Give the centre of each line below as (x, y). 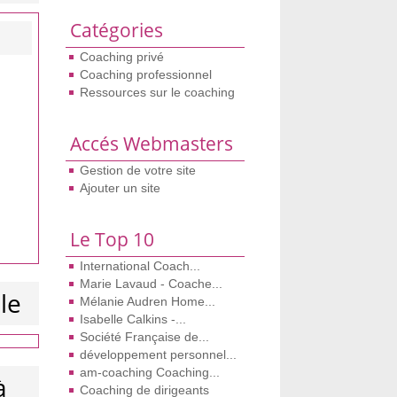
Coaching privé (121, 57)
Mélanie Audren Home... (147, 301)
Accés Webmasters (151, 144)
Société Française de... (144, 337)
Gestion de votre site (137, 170)
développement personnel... (158, 354)
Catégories (116, 30)
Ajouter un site (120, 188)
